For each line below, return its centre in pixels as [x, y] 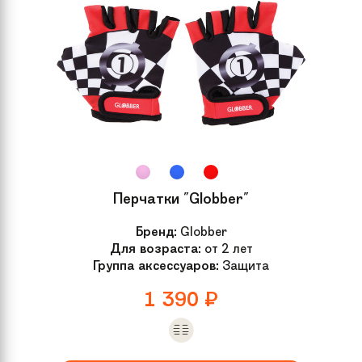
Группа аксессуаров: [156, 265]
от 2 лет [227, 248]
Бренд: [156, 231]
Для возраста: [155, 248]
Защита [244, 265]
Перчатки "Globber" [181, 198]
